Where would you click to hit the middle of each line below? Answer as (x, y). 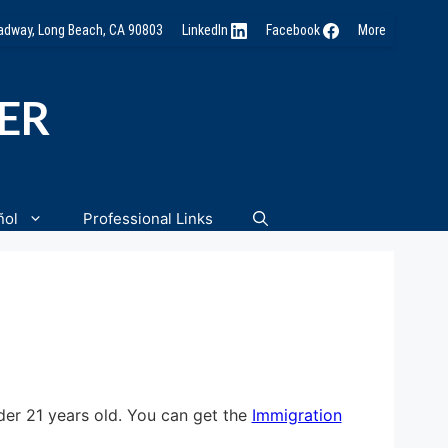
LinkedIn (206, 30)
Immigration (296, 414)
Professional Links (148, 218)
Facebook (294, 30)
